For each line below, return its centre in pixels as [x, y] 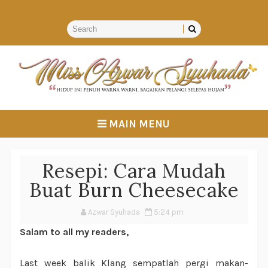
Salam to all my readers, [74, 232]
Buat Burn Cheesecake [134, 190]
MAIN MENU [138, 124]
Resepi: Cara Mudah [134, 170]
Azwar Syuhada [114, 212]
